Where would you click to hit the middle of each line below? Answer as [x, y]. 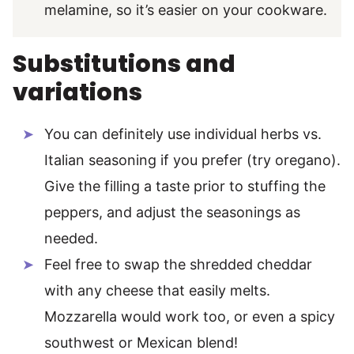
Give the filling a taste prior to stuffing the [185, 186]
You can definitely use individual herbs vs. [183, 134]
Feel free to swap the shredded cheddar [178, 264]
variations [77, 92]
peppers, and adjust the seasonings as [172, 212]
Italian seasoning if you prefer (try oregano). [192, 160]
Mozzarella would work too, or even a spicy [190, 316]
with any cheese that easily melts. [157, 290]
